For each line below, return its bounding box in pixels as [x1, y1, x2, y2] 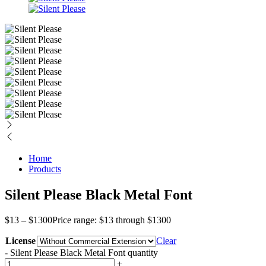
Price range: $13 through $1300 [52, 214, 171, 225]
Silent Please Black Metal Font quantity [10, 247, 158, 258]
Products [28, 163, 61, 174]
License [5, 235, 36, 246]
